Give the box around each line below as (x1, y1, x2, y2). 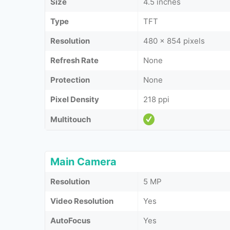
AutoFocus (50, 216, 90, 225)
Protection (50, 75, 90, 85)
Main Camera (50, 156, 117, 168)
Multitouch (50, 114, 91, 124)
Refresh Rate (50, 55, 99, 65)
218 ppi (143, 94, 169, 104)
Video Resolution (50, 196, 113, 206)
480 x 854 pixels (143, 36, 205, 46)
